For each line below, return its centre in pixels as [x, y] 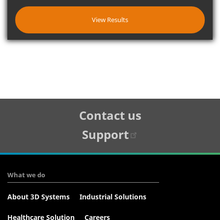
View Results [110, 20]
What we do [26, 175]
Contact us [110, 115]
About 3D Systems [39, 197]
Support [105, 135]
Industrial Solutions [113, 197]
